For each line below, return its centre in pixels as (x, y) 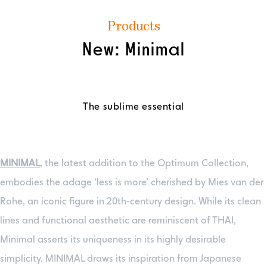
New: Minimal (133, 50)
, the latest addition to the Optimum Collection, (144, 164)
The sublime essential (133, 107)
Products (133, 27)
